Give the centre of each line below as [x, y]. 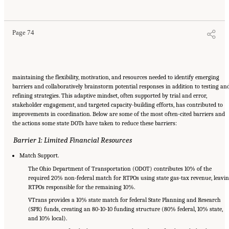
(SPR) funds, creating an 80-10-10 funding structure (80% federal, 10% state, [125, 209]
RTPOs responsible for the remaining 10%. [81, 187]
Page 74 [23, 33]
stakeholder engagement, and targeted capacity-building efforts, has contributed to [118, 105]
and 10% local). [47, 219]
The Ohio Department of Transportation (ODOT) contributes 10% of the [120, 168]
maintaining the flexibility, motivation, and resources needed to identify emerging [116, 77]
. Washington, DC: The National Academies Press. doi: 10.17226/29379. [99, 5]
